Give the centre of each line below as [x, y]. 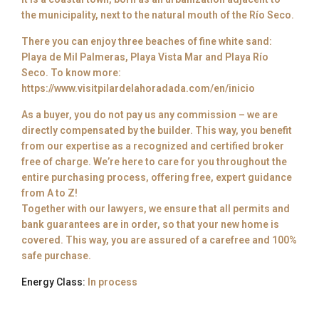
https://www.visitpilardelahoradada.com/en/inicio [138, 89]
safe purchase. [57, 256]
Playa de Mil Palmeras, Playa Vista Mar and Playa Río [145, 57]
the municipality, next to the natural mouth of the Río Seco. [158, 15]
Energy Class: [54, 282]
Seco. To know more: [72, 73]
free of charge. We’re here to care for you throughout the [155, 162]
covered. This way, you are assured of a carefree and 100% [159, 240]
